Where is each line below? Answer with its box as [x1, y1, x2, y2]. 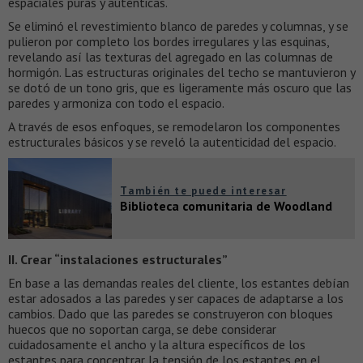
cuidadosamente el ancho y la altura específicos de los [8, 336, 305, 353]
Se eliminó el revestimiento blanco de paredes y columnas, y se [8, 18, 348, 35]
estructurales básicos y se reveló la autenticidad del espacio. [8, 134, 336, 151]
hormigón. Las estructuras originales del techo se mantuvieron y [8, 64, 355, 81]
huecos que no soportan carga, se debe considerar [8, 321, 276, 338]
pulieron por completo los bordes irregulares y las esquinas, [8, 33, 329, 50]
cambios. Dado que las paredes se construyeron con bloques [8, 305, 333, 322]
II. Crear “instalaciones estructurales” [8, 251, 228, 268]
